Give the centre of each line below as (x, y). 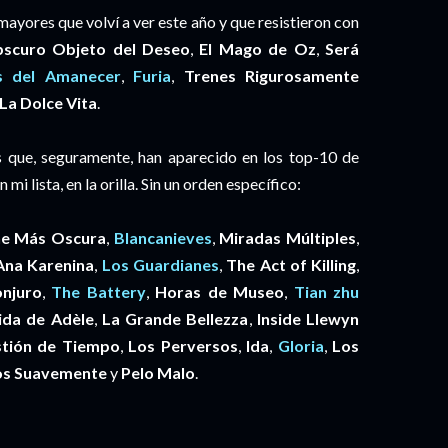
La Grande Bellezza (175, 318)
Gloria (300, 345)
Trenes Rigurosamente (271, 75)
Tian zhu (326, 291)
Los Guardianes (160, 264)
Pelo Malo (158, 372)
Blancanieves (162, 237)
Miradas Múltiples (288, 237)
